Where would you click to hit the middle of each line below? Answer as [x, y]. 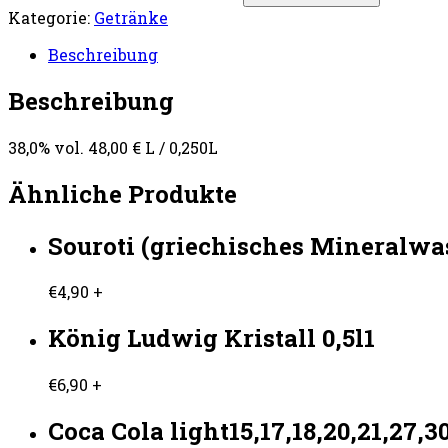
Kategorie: [51, 17]
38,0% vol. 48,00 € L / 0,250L [113, 147]
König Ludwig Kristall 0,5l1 [211, 338]
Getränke [131, 17]
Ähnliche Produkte [122, 193]
